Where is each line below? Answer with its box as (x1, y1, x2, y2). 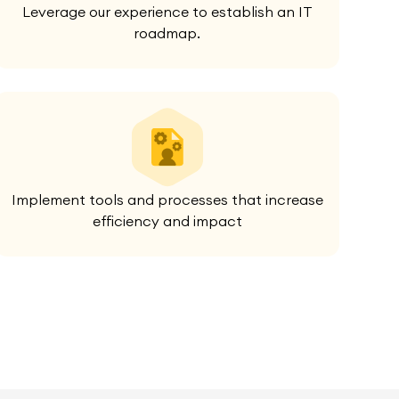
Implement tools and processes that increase (11, 191, 323, 209)
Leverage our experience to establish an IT (21, 3, 313, 21)
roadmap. (134, 24, 201, 43)
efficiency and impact (92, 212, 242, 231)
